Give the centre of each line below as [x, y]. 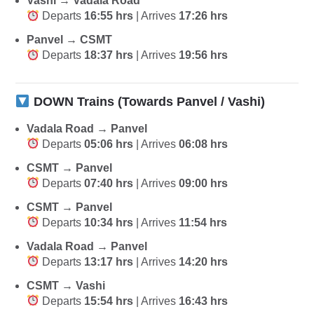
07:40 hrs [109, 183]
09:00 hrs [204, 183]
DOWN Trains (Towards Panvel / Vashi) [147, 102]
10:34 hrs [109, 222]
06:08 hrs [204, 144]
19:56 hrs [204, 55]
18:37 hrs [109, 55]
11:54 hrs [203, 222]
